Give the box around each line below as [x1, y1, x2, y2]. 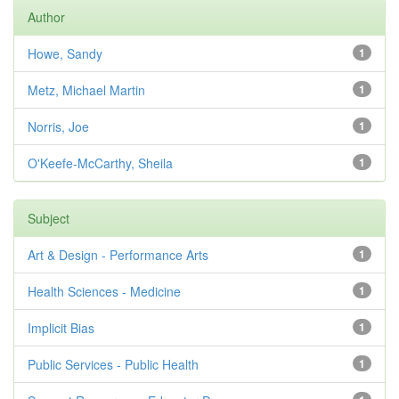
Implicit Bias [28, 319, 94, 337]
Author [28, 8, 65, 26]
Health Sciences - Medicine [28, 282, 181, 300]
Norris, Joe [28, 118, 89, 135]
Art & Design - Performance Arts [28, 246, 208, 264]
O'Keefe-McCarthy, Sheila [28, 154, 173, 172]
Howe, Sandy [28, 45, 102, 62]
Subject [28, 209, 69, 227]
